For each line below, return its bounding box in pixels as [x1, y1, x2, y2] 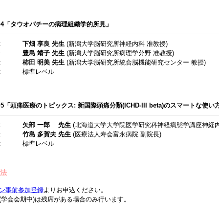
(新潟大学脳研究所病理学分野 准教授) [64, 49, 174, 57]
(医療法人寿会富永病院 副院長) [70, 131, 161, 138]
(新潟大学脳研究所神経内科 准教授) [64, 40, 168, 47]
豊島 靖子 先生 [22, 49, 65, 57]
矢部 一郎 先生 [22, 121, 71, 129]
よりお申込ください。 [43, 186, 107, 194]
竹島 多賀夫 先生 [22, 131, 71, 138]
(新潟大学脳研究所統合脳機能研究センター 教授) [64, 59, 206, 66]
